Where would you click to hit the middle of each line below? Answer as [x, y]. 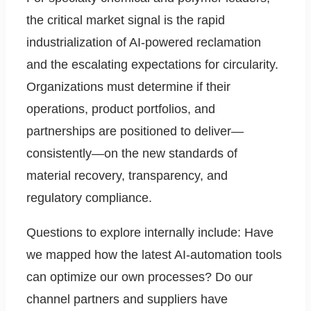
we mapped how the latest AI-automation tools [154, 255]
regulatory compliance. [89, 198]
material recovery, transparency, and [127, 176]
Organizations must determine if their [128, 87]
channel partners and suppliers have [127, 300]
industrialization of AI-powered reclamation [144, 43]
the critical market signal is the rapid [126, 20]
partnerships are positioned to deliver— [135, 132]
